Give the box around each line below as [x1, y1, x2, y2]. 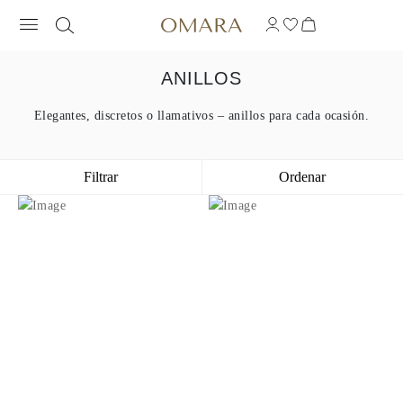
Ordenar [279, 169, 327, 184]
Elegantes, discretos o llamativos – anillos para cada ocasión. [33, 109, 370, 122]
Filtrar [83, 169, 118, 184]
